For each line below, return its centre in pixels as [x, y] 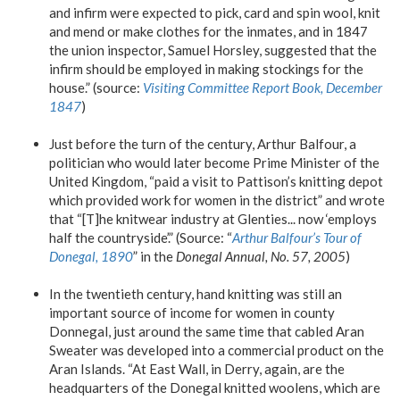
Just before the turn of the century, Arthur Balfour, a [203, 143]
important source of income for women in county [192, 312]
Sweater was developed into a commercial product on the [217, 350]
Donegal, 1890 [91, 256]
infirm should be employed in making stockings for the [206, 68]
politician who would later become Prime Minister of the [214, 162]
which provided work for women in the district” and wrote [217, 200]
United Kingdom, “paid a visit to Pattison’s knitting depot [216, 181]
